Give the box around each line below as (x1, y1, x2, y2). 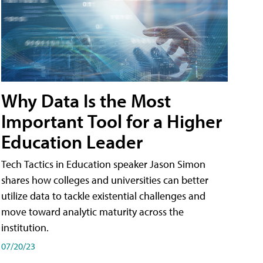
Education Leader (1, 129, 143, 153)
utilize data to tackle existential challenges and (1, 188, 205, 203)
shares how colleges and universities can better (1, 173, 208, 187)
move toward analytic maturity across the (1, 204, 184, 218)
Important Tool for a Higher (1, 109, 222, 133)
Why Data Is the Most (1, 88, 171, 112)
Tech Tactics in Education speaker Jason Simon (1, 157, 205, 171)
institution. (1, 220, 49, 234)
